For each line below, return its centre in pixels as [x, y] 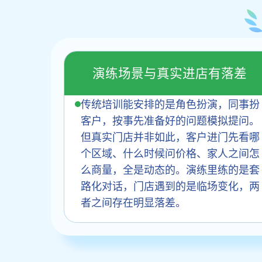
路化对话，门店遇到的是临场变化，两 [170, 185]
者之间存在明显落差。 [134, 201]
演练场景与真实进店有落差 [170, 73]
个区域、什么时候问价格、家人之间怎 [170, 152]
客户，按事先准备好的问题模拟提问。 [170, 120]
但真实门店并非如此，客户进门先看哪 [170, 136]
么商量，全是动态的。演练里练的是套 [170, 169]
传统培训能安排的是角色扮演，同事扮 [170, 103]
